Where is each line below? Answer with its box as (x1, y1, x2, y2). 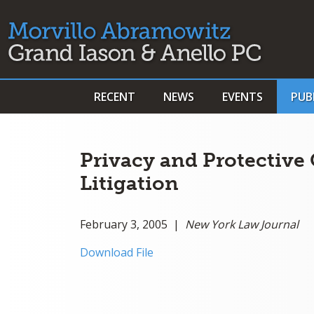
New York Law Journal (185, 217, 299, 232)
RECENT (94, 89, 135, 104)
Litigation (80, 172, 179, 195)
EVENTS (222, 89, 263, 104)
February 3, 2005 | (80, 217, 185, 232)
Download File (80, 245, 153, 260)
